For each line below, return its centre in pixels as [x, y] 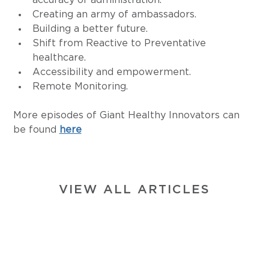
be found [36, 130]
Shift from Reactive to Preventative [120, 44]
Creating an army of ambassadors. [114, 15]
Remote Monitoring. [80, 87]
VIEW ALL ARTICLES [134, 189]
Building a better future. [90, 29]
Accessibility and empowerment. [111, 72]
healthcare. [59, 58]
